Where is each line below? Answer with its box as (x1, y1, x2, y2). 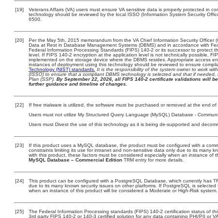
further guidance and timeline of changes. (28, 81, 127, 87)
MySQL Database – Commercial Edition (28, 157, 122, 163)
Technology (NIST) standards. (28, 67, 95, 72)
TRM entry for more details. (122, 157, 184, 163)
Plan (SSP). (28, 76, 56, 82)
